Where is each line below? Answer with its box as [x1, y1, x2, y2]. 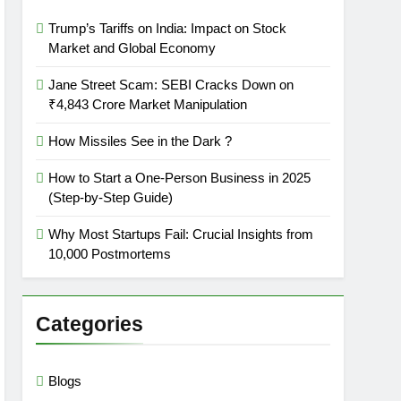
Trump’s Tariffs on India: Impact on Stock [48, 21, 287, 36]
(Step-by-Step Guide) [48, 190, 174, 205]
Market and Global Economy [48, 40, 217, 55]
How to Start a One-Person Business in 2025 [48, 170, 311, 185]
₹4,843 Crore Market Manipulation [48, 97, 248, 112]
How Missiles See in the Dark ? [48, 133, 233, 149]
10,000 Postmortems [48, 246, 172, 261]
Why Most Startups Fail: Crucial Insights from [48, 226, 314, 242]
